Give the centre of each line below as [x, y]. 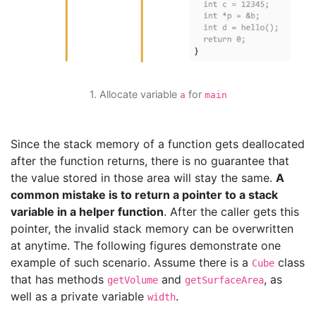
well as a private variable [79, 297]
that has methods [59, 280]
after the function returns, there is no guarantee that [150, 161]
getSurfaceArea [224, 280]
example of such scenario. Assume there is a [131, 263]
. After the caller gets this [231, 212]
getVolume [133, 280]
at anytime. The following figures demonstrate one [146, 246]
